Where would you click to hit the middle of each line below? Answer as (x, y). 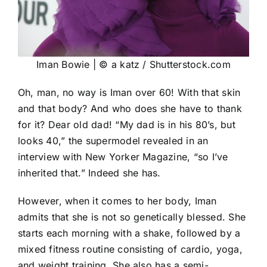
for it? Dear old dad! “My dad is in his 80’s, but (127, 125)
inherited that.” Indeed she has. (89, 173)
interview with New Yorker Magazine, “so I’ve (123, 157)
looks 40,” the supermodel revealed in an (113, 141)
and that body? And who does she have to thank (130, 109)
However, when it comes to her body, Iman (117, 201)
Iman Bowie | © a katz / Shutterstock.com (133, 65)
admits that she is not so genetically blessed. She (132, 217)
